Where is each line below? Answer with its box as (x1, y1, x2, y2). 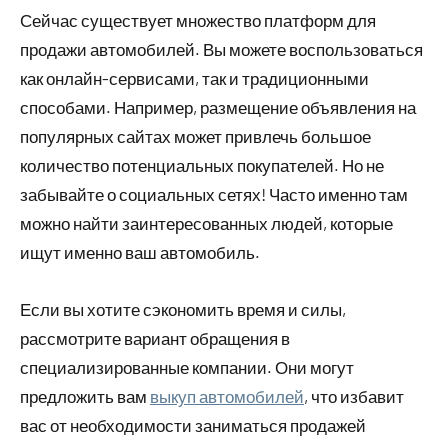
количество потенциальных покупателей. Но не (20, 155, 384, 176)
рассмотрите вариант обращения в (20, 328, 290, 349)
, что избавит (304, 386, 404, 407)
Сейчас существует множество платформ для (20, 10, 376, 31)
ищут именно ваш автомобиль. (20, 242, 260, 263)
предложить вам (20, 386, 150, 407)
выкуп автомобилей (150, 386, 304, 407)
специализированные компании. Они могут (20, 357, 354, 378)
